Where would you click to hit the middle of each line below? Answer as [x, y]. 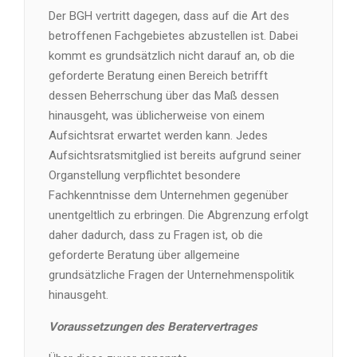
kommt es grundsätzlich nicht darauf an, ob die [172, 56]
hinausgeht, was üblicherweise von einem [157, 116]
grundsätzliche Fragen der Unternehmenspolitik [171, 275]
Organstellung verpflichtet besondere [145, 175]
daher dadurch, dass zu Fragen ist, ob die [156, 235]
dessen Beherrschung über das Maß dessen [164, 96]
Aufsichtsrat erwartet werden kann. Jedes [158, 135]
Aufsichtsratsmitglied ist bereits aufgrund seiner [175, 155]
